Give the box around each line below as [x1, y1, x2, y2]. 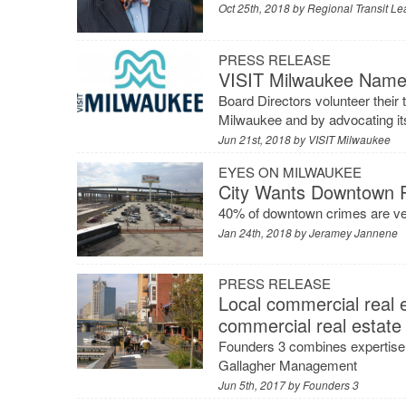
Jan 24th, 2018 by [218, 224, 310, 240]
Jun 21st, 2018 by [218, 130, 309, 147]
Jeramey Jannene [309, 224, 399, 240]
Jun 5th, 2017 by [218, 377, 304, 393]
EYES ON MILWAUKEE [218, 161, 362, 181]
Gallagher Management [218, 355, 358, 375]
